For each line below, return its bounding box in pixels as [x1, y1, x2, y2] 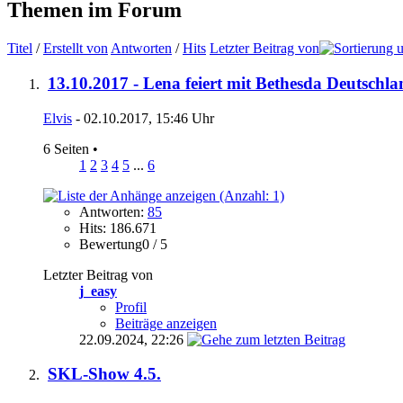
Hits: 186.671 [79, 219, 157, 236]
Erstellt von [43, 40, 108, 57]
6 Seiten [43, 140, 93, 157]
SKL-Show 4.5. [48, 364, 161, 384]
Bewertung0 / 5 [79, 236, 167, 252]
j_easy [79, 282, 117, 299]
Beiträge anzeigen [115, 315, 217, 331]
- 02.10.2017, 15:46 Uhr [72, 110, 214, 126]
